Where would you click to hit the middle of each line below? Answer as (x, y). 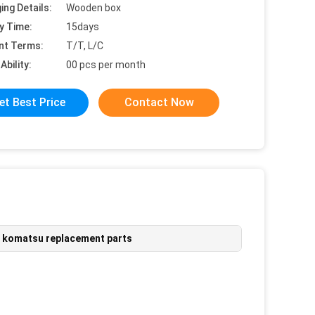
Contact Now (159, 102)
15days (83, 27)
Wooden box (94, 8)
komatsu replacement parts (67, 238)
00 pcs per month (106, 65)
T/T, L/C (85, 46)
